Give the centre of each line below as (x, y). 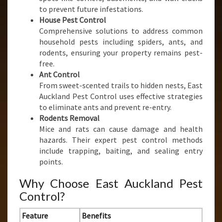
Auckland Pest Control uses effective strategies (121, 96)
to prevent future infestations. (91, 9)
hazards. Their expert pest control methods (121, 140)
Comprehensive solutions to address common (121, 31)
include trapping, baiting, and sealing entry (121, 151)
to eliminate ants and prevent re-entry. (105, 107)
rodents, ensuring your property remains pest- (121, 53)
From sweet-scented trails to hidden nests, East (121, 85)
